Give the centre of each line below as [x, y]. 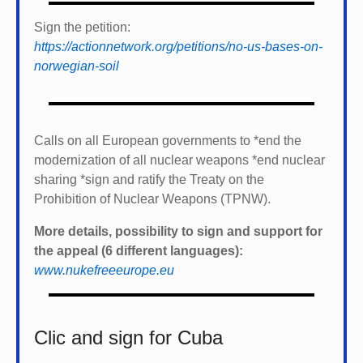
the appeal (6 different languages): [140, 250]
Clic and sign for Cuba [128, 337]
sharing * [60, 179]
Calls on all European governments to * [146, 140]
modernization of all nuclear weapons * [145, 160]
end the [280, 140]
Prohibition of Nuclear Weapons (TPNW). [152, 199]
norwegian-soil [77, 66]
